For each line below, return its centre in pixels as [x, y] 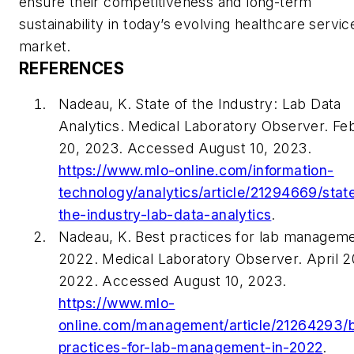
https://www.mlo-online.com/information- [196, 171]
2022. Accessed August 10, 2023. [173, 281]
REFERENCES [72, 68]
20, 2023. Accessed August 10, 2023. [185, 149]
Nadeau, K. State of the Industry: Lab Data [200, 104]
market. [45, 46]
